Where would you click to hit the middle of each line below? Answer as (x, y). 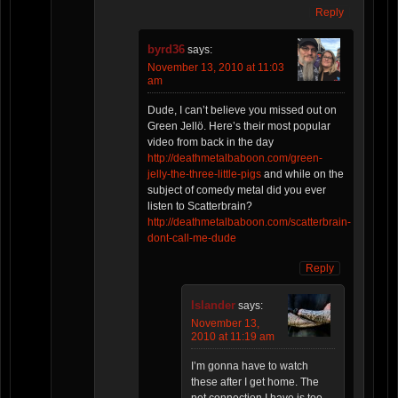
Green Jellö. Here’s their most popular (239, 127)
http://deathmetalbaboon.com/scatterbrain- (249, 223)
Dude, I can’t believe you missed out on (242, 111)
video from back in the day (211, 143)
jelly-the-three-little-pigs (204, 175)
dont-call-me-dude (192, 239)
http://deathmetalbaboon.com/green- (235, 159)
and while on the (302, 175)
